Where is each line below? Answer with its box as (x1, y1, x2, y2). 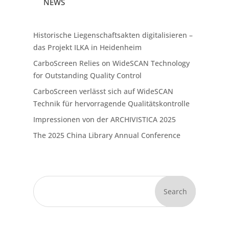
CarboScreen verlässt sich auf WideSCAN (33, 86, 173, 96)
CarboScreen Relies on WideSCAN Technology (33, 58, 190, 68)
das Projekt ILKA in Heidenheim (33, 42, 142, 52)
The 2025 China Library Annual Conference (33, 130, 180, 141)
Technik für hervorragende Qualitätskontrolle (33, 99, 190, 108)
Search (164, 187, 188, 197)
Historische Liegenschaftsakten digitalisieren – (33, 30, 193, 40)
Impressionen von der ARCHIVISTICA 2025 (33, 114, 176, 125)
